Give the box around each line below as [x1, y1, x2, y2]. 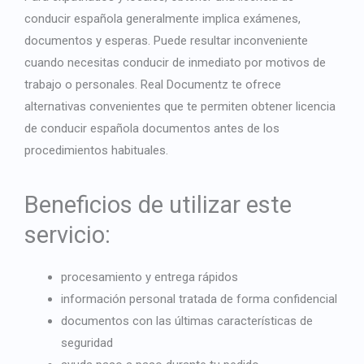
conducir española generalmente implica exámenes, [24, 11, 301, 27]
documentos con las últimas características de [61, 314, 313, 329]
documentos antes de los [139, 121, 279, 136]
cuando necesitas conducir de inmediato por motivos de [24, 55, 326, 71]
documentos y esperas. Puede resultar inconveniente [24, 33, 308, 49]
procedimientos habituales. [24, 143, 168, 158]
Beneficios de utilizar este [24, 191, 292, 219]
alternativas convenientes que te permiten [24, 99, 251, 115]
